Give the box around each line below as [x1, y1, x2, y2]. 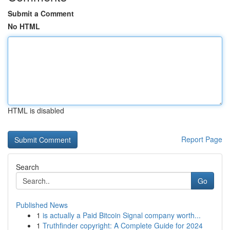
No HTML [8, 21, 40, 31]
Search [16, 162, 39, 172]
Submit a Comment [8, 8, 74, 18]
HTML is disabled [8, 105, 64, 116]
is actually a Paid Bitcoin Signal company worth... [43, 210, 201, 220]
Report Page [181, 134, 222, 144]
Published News [16, 200, 68, 210]
